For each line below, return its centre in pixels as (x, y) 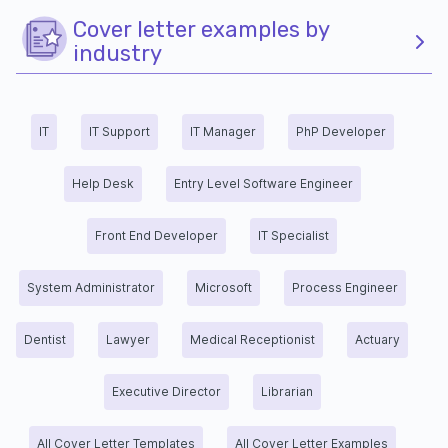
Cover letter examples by (201, 29)
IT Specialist (293, 236)
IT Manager (222, 132)
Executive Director (166, 392)
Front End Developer (156, 236)
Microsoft (223, 288)
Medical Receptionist (252, 340)
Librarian (286, 392)
